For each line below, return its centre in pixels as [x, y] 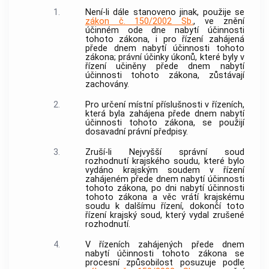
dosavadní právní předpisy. [136, 132]
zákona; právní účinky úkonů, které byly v [165, 58]
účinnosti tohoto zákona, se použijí [165, 123]
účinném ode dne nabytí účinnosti [165, 31]
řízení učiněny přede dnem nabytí [165, 67]
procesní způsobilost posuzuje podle [165, 262]
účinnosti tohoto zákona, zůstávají [165, 76]
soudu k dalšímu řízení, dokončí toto [165, 207]
